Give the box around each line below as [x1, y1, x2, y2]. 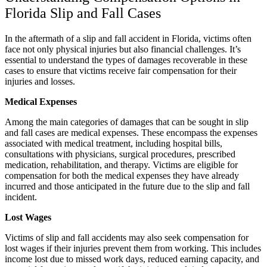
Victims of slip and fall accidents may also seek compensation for [5, 232, 249, 243]
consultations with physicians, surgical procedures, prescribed [5, 148, 235, 159]
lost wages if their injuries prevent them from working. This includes [5, 243, 261, 253]
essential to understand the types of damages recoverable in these [5, 54, 247, 65]
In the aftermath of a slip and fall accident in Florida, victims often [5, 33, 252, 44]
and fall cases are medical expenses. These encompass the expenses [5, 127, 257, 138]
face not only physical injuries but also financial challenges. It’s [5, 44, 241, 54]
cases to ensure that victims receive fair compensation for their [5, 65, 237, 76]
